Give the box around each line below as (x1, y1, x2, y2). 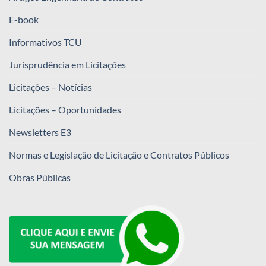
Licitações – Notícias (9, 81, 92, 93)
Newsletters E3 (9, 126, 71, 138)
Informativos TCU (9, 36, 82, 48)
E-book (9, 14, 39, 26)
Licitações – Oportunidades (9, 104, 121, 116)
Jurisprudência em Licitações (9, 59, 126, 71)
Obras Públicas (9, 172, 71, 183)
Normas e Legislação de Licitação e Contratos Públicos (9, 149, 229, 161)
